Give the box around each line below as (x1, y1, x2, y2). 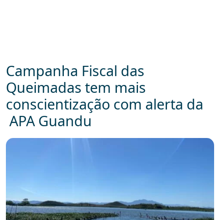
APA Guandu (6, 110, 92, 130)
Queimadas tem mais (6, 77, 146, 97)
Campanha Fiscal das (6, 60, 144, 80)
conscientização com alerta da (6, 94, 203, 113)
